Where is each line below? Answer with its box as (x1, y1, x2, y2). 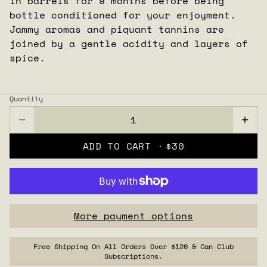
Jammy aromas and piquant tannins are (10, 21, 224, 36)
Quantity (10, 93, 43, 104)
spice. (10, 50, 45, 65)
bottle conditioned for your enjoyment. (10, 7, 236, 22)
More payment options (74, 208, 193, 223)
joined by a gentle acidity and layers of (10, 36, 248, 51)
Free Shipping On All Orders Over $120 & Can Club (33, 241, 234, 252)
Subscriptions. (104, 250, 163, 261)
